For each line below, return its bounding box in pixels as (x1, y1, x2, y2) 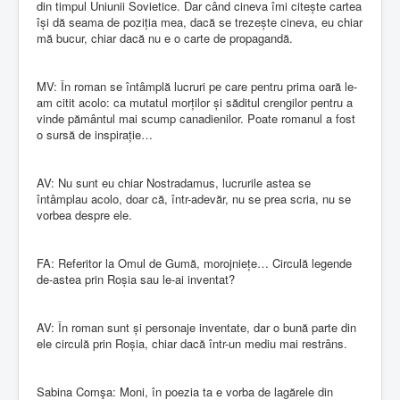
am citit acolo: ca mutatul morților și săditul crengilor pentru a (37, 93, 353, 111)
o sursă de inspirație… (37, 125, 153, 143)
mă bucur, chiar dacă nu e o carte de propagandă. (37, 29, 293, 46)
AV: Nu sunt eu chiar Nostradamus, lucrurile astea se (37, 173, 311, 191)
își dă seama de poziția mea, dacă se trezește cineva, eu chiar (37, 12, 362, 30)
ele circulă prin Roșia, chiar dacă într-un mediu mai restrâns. (37, 334, 347, 352)
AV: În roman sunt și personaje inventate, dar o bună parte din (37, 318, 356, 336)
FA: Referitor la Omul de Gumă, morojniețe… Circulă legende (37, 254, 352, 271)
